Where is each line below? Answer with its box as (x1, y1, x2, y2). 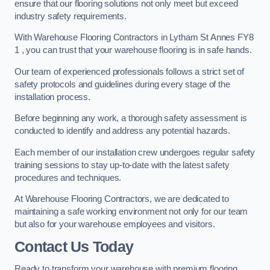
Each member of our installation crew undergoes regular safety (14, 147, 256, 157)
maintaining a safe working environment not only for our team (14, 207, 248, 217)
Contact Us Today (14, 238, 134, 255)
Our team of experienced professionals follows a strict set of (14, 66, 245, 77)
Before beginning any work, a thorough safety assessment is (14, 113, 247, 124)
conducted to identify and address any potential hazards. (14, 126, 230, 136)
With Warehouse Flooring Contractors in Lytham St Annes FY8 (14, 33, 254, 43)
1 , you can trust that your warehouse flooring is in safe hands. (14, 45, 252, 55)
